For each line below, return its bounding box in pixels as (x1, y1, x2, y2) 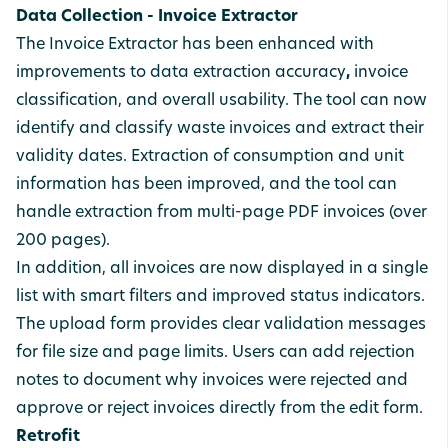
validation (264, 317, 344, 333)
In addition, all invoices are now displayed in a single (16, 261, 428, 277)
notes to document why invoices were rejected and (16, 373, 408, 389)
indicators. (343, 289, 425, 305)
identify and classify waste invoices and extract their (16, 121, 424, 137)
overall (162, 93, 215, 109)
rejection (349, 345, 415, 361)
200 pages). (16, 233, 110, 249)
